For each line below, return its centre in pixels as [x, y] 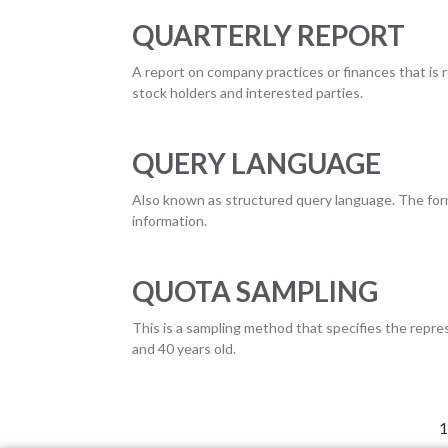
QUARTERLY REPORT [268, 35]
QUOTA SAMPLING [255, 291]
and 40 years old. [184, 348]
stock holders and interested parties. [247, 92]
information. [169, 220]
